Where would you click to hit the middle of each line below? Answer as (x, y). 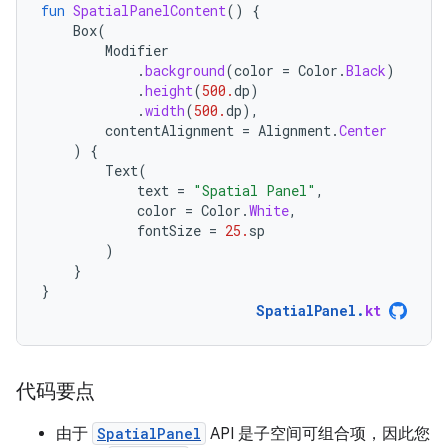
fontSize (169, 231)
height (169, 91)
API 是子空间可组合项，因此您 (318, 434)
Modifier (137, 51)
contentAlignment (169, 131)
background (185, 71)
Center (363, 131)
